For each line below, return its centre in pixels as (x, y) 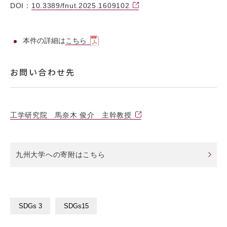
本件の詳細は (44, 41)
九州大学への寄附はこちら (61, 155)
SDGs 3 (30, 206)
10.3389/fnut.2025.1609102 (80, 6)
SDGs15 (76, 206)
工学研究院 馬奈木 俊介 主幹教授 (71, 115)
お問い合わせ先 (43, 72)
